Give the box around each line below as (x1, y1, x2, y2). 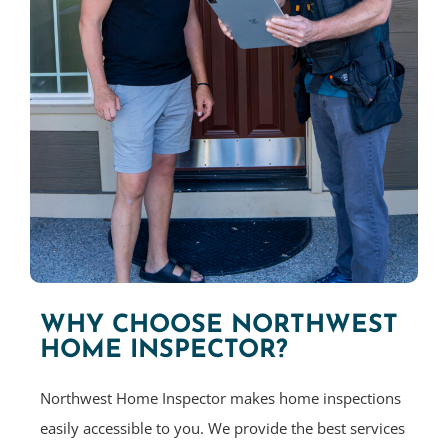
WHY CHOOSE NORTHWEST (40, 313, 398, 339)
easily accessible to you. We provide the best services (40, 418, 405, 439)
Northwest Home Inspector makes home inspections (40, 388, 401, 409)
